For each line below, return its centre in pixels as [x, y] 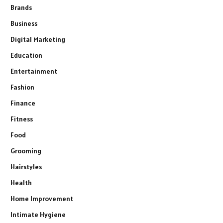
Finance [23, 103]
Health [21, 182]
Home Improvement [42, 198]
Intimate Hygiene [38, 214]
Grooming [26, 151]
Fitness [22, 119]
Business [24, 23]
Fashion [22, 87]
